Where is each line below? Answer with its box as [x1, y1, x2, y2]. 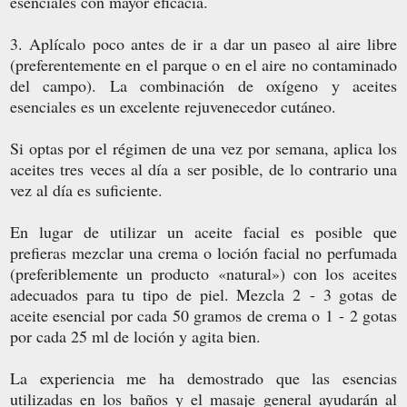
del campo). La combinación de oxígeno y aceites [10, 74, 397, 96]
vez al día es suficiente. [10, 178, 163, 201]
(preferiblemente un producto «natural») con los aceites [10, 262, 397, 284]
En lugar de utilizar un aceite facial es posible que [10, 220, 397, 243]
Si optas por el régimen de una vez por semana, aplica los [10, 136, 397, 159]
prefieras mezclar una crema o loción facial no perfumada [10, 241, 397, 263]
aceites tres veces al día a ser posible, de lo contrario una [10, 157, 397, 180]
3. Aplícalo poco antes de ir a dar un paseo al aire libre [10, 32, 397, 55]
